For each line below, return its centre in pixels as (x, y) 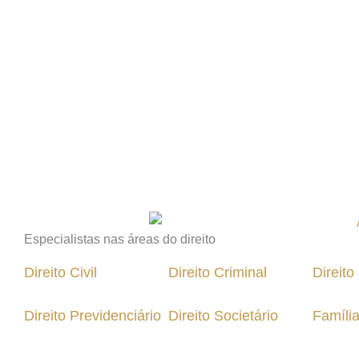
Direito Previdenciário (93, 316)
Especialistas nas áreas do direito (120, 239)
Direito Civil (61, 272)
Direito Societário (223, 316)
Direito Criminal (218, 272)
